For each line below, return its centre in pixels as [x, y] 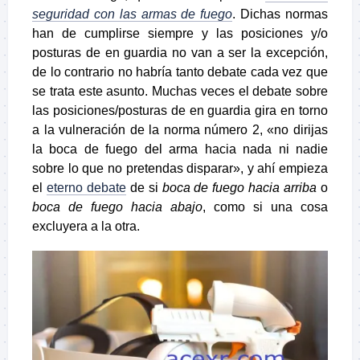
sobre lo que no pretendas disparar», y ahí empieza [180, 169]
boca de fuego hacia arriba [239, 188]
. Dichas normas [280, 14]
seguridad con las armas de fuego [133, 14]
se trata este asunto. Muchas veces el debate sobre [180, 92]
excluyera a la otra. [86, 227]
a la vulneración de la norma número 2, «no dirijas [180, 130]
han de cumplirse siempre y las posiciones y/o [180, 34]
